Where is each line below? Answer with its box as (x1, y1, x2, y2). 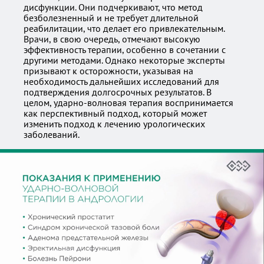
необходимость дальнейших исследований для (24, 75, 219, 87)
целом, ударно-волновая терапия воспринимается (24, 97, 233, 108)
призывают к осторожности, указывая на (24, 65, 193, 77)
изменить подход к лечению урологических (24, 118, 205, 130)
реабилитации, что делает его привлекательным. (24, 22, 225, 34)
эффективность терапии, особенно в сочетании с (24, 44, 226, 55)
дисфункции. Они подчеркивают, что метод (24, 1, 203, 13)
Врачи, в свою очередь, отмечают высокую (24, 33, 200, 45)
